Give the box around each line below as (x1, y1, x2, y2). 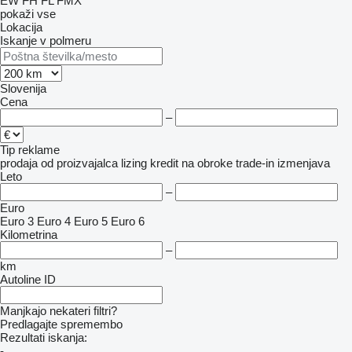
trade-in (236, 156, 274, 170)
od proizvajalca (41, 156, 118, 170)
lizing (121, 156, 147, 170)
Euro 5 (74, 214, 108, 228)
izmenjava (277, 156, 330, 170)
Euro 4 (37, 214, 71, 228)
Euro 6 (111, 214, 145, 228)
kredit (150, 156, 178, 170)
